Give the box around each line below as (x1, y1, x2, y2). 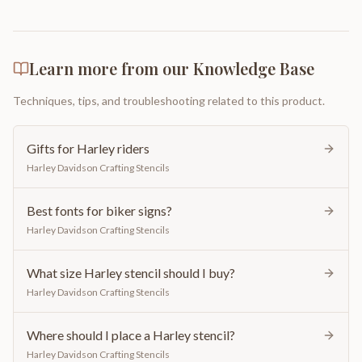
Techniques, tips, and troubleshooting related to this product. (13, 94, 325, 107)
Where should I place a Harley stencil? (27, 327, 235, 343)
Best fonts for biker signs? (27, 203, 172, 218)
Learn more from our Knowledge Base (29, 57, 314, 79)
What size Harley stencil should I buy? (27, 265, 235, 280)
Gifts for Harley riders (27, 141, 149, 156)
